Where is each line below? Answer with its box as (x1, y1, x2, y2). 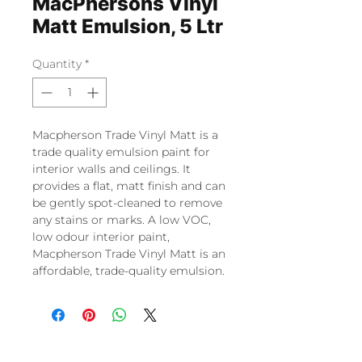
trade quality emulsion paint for (32, 145, 210, 159)
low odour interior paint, (32, 229, 170, 244)
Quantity (32, 57, 82, 71)
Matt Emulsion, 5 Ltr (32, 15, 223, 38)
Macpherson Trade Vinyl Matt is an (32, 246, 225, 261)
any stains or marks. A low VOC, (32, 213, 211, 227)
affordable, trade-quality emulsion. (32, 263, 225, 278)
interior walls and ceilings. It (32, 162, 191, 176)
